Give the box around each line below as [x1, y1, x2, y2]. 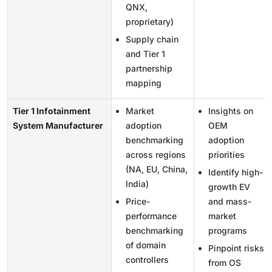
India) [126, 178, 149, 189]
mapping [126, 77, 161, 88]
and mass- [208, 195, 251, 206]
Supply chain [126, 33, 178, 44]
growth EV [208, 181, 250, 192]
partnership [126, 63, 172, 73]
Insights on [208, 105, 253, 116]
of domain [126, 239, 166, 250]
